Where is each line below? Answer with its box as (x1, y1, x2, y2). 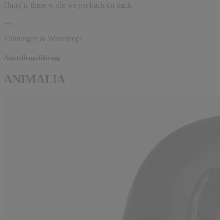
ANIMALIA (4, 72, 65, 85)
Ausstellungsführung (4, 54, 60, 61)
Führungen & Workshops (4, 34, 82, 43)
